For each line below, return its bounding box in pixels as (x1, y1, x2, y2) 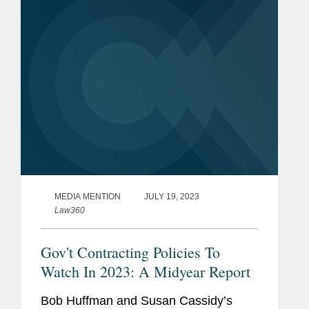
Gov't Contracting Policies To (41, 242, 220, 263)
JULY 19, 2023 (144, 192, 199, 202)
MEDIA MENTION (54, 192, 121, 202)
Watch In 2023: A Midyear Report (41, 261, 250, 282)
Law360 (54, 206, 85, 216)
